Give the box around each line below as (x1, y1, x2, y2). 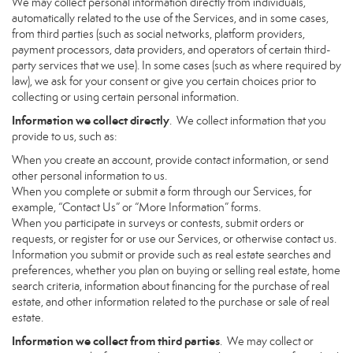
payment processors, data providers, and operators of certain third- (12, 43, 331, 57)
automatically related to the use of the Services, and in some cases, (12, 11, 329, 25)
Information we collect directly (12, 113, 169, 128)
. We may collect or (220, 334, 314, 348)
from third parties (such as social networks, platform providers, (12, 27, 305, 41)
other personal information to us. (12, 169, 167, 183)
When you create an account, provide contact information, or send (12, 153, 329, 167)
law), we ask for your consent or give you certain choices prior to (12, 74, 316, 88)
